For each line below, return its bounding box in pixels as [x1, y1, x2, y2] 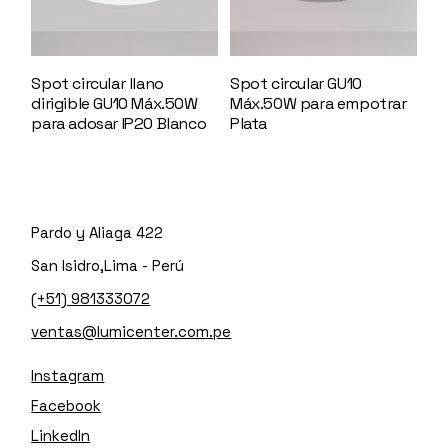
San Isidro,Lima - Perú [31, 255, 185, 275]
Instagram [31, 365, 105, 385]
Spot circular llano [31, 72, 164, 94]
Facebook [31, 395, 102, 415]
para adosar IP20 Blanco [31, 112, 207, 134]
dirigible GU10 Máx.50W [31, 92, 198, 114]
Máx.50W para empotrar [229, 92, 407, 114]
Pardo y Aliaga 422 [31, 222, 164, 242]
